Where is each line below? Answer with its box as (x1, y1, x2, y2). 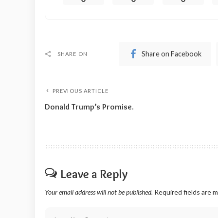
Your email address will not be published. (45, 188, 153, 197)
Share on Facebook (142, 50, 202, 58)
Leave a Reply (60, 166, 127, 182)
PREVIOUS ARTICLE (53, 88, 109, 94)
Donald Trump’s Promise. (45, 102, 134, 112)
